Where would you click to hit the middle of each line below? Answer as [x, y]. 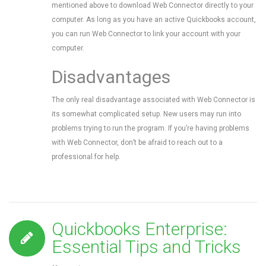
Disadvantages [111, 77]
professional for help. [86, 157]
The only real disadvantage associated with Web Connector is [153, 100]
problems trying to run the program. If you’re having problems [151, 128]
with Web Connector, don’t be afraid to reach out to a [137, 142]
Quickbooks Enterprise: [140, 229]
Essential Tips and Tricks [146, 247]
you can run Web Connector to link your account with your [146, 34]
